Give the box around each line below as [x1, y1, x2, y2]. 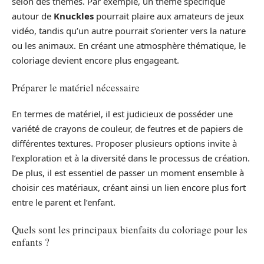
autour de [12, 10, 54, 22]
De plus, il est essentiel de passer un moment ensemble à [12, 167, 244, 179]
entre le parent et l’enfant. [12, 196, 115, 209]
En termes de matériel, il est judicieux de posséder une [12, 108, 233, 120]
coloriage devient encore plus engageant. [12, 54, 179, 67]
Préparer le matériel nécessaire [12, 80, 140, 94]
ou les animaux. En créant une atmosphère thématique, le [12, 39, 246, 52]
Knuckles [54, 10, 94, 22]
